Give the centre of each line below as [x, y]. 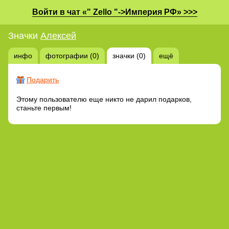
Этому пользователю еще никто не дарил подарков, [104, 99]
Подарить [43, 79]
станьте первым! [44, 108]
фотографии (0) [72, 55]
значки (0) [129, 55]
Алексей [58, 36]
